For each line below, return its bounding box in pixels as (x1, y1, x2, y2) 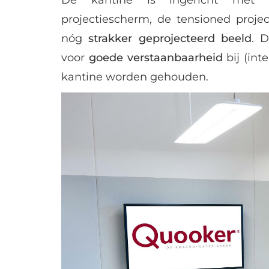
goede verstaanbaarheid (88, 50, 223, 64)
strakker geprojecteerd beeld (88, 31, 252, 45)
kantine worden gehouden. (61, 70, 208, 83)
